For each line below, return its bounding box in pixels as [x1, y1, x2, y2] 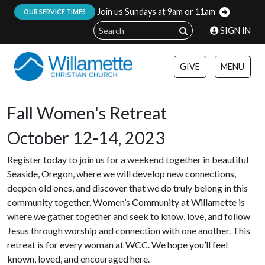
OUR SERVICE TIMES [24, 8, 86, 15]
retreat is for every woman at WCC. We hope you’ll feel [7, 239, 228, 251]
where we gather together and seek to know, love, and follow [7, 211, 250, 222]
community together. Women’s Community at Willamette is [7, 196, 245, 208]
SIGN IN [218, 25, 251, 36]
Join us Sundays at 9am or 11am [95, 7, 216, 17]
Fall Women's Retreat [7, 103, 167, 124]
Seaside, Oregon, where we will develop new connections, [7, 168, 236, 180]
